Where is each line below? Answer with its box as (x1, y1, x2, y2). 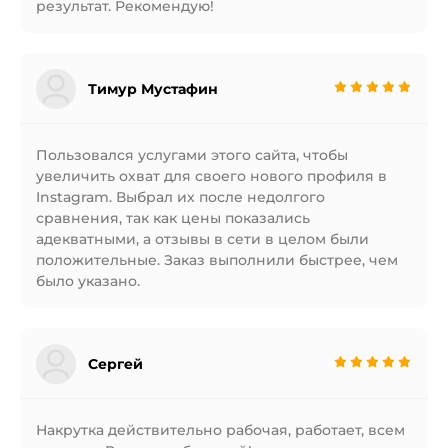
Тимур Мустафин (88, 79, 218, 98)
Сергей (88, 354, 143, 373)
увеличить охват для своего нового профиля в (36, 167, 387, 185)
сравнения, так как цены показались (36, 209, 310, 227)
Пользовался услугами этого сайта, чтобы (36, 146, 348, 164)
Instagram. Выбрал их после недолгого (36, 188, 325, 206)
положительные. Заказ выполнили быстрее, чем (36, 251, 398, 269)
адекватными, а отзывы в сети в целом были (36, 230, 369, 248)
